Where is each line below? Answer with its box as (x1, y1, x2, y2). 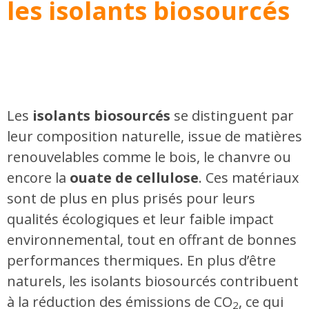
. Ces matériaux (199, 168, 299, 187)
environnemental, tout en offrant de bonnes (7, 230, 297, 249)
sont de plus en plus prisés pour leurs (7, 188, 255, 208)
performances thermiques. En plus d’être (7, 250, 276, 270)
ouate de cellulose (70, 168, 199, 187)
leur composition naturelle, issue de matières (7, 126, 302, 146)
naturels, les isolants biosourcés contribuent (7, 271, 299, 290)
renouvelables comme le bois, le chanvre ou (7, 147, 291, 166)
